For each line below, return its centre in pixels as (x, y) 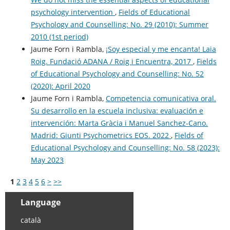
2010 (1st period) (59, 37)
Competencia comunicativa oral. (161, 99)
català (31, 220)
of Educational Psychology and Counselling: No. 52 (117, 74)
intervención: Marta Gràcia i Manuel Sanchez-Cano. (119, 123)
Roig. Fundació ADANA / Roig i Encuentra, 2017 (112, 62)
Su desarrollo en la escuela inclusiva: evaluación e (117, 111)
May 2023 (47, 160)
